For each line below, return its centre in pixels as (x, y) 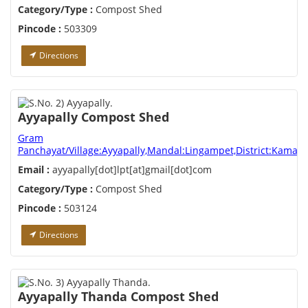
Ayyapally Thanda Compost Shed (118, 297)
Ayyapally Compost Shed (93, 117)
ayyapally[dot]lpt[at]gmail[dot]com (130, 170)
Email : (33, 170)
